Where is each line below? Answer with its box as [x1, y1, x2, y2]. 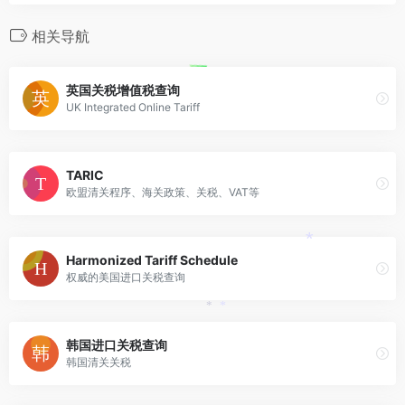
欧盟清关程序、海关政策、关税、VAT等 [66, 185, 259, 200]
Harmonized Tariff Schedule [66, 252, 238, 268]
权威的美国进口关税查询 [66, 270, 185, 285]
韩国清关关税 [66, 355, 131, 370]
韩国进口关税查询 [66, 337, 167, 353]
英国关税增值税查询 [66, 82, 180, 99]
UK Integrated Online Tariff [66, 100, 200, 115]
